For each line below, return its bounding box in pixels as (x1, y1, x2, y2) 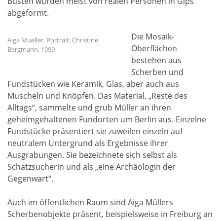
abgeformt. (7, 7, 49, 19)
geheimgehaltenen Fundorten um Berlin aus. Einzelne (7, 114, 206, 125)
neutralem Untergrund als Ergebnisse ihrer (7, 138, 168, 149)
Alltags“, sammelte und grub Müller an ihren (7, 102, 171, 113)
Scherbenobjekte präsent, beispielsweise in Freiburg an (7, 209, 213, 220)
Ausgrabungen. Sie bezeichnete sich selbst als (7, 149, 177, 161)
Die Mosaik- (131, 31, 174, 42)
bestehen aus (131, 55, 182, 66)
